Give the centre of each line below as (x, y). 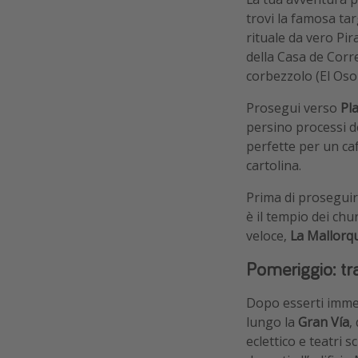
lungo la (272, 322)
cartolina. (274, 165)
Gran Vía (324, 322)
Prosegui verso (293, 107)
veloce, (268, 235)
